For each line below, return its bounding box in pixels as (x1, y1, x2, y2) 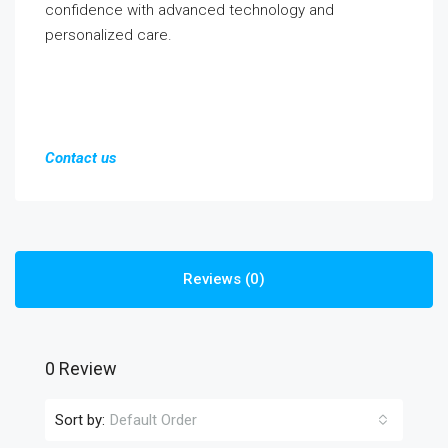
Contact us (45, 149, 116, 167)
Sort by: (55, 410, 105, 429)
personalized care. (45, 26, 172, 44)
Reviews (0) (183, 270, 265, 288)
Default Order (110, 411, 197, 429)
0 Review (45, 358, 117, 379)
